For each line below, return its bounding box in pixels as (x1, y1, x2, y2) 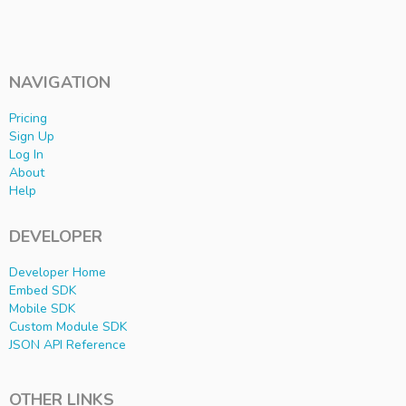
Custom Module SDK (9, 318, 127, 336)
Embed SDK (9, 282, 76, 300)
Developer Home (9, 264, 106, 282)
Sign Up (9, 128, 54, 146)
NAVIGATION (9, 72, 111, 94)
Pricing (9, 110, 47, 128)
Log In (9, 146, 43, 164)
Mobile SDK (9, 300, 75, 318)
